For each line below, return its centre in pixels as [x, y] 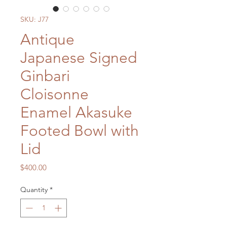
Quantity [34, 190]
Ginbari [45, 76]
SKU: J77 [34, 20]
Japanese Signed [79, 58]
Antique [47, 40]
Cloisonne [54, 94]
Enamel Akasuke [76, 113]
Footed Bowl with [80, 131]
